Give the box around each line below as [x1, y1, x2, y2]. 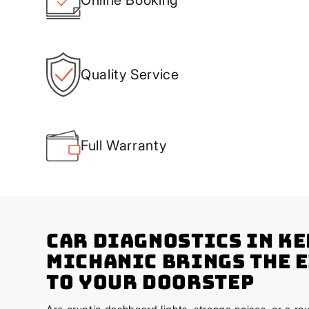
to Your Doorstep [46, 268, 255, 295]
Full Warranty [81, 137, 167, 154]
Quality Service [81, 66, 179, 83]
